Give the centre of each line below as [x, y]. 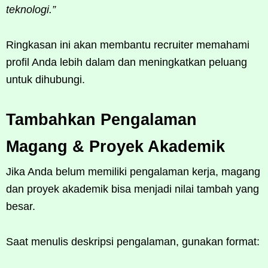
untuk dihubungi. [45, 79]
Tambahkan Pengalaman [101, 119]
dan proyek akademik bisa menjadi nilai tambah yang [133, 189]
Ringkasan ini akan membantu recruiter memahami [128, 45]
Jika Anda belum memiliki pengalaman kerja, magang [133, 171]
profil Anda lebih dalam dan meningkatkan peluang [127, 62]
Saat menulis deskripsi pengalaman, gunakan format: [133, 241]
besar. [21, 206]
